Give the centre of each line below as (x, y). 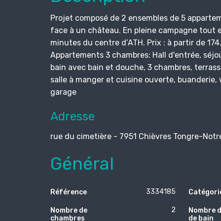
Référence (69, 192)
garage (63, 92)
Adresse (73, 116)
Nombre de (69, 210)
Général (82, 163)
